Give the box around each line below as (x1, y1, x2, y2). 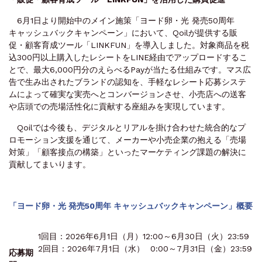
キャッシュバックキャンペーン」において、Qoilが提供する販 (9, 27, 237, 37)
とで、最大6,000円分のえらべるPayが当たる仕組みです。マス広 (9, 64, 251, 74)
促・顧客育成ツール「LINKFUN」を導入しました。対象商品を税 (9, 40, 249, 50)
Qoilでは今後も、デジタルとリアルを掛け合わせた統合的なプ (9, 122, 246, 132)
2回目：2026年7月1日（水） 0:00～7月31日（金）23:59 (38, 243, 252, 253)
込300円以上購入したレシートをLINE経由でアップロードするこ (9, 52, 247, 62)
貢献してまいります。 (9, 159, 91, 169)
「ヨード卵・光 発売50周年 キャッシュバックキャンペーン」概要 (9, 201, 253, 211)
